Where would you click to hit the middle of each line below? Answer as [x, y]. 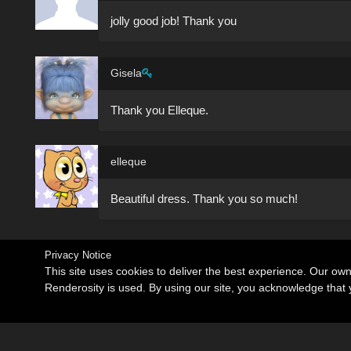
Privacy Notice [78, 255]
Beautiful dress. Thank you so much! [204, 199]
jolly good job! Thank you [174, 21]
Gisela [126, 72]
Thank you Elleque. [159, 110]
